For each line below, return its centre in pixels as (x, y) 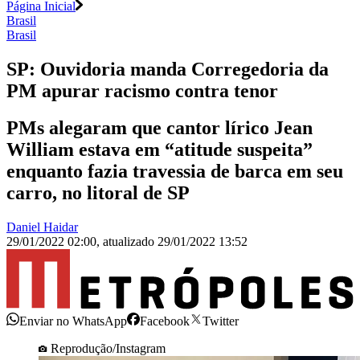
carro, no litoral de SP (98, 193)
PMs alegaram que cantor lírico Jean (160, 128)
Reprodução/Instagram (108, 348)
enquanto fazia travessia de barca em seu (175, 172)
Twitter (221, 321)
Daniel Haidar (42, 227)
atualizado (130, 242)
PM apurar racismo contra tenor (142, 90)
